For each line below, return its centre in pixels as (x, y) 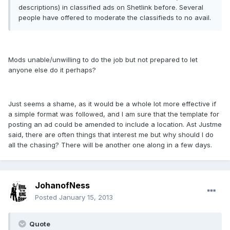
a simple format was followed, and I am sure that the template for (114, 114)
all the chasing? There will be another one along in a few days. (110, 145)
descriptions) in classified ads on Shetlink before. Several (111, 7)
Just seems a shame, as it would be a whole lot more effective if (112, 104)
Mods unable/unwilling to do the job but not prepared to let (103, 60)
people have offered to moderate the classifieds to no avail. (115, 18)
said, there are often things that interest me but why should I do (111, 135)
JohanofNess (62, 186)
